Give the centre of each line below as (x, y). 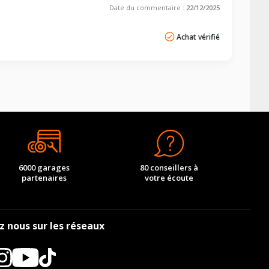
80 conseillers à (169, 167)
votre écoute (169, 177)
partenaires (44, 177)
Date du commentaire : (148, 7)
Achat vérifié (198, 37)
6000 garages (44, 167)
